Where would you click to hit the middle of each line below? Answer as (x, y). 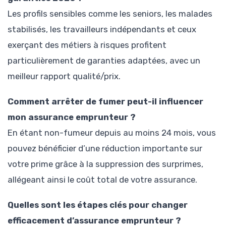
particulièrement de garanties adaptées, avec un (104, 61)
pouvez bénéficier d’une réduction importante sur (105, 149)
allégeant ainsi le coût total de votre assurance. (102, 180)
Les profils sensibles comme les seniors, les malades (110, 14)
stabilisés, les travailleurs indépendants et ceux (102, 30)
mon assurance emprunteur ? (72, 117)
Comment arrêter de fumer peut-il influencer (105, 102)
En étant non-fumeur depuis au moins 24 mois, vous (112, 133)
